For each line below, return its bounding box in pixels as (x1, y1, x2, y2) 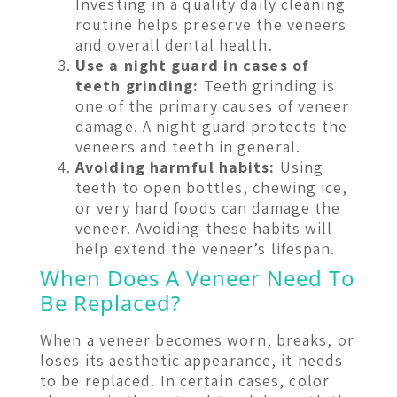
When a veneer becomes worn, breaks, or (40, 329, 354, 350)
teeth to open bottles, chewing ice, (75, 176, 348, 198)
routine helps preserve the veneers (75, 13, 347, 35)
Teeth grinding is (198, 74, 336, 96)
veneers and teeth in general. (75, 136, 300, 157)
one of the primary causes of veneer (75, 95, 350, 116)
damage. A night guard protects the (75, 115, 348, 136)
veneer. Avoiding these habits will (75, 217, 333, 238)
